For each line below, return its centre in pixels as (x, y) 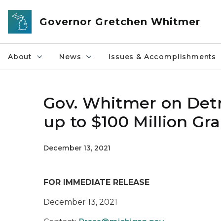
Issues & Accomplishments (163, 57)
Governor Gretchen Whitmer (120, 22)
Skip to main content (44, 10)
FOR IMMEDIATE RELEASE (98, 182)
